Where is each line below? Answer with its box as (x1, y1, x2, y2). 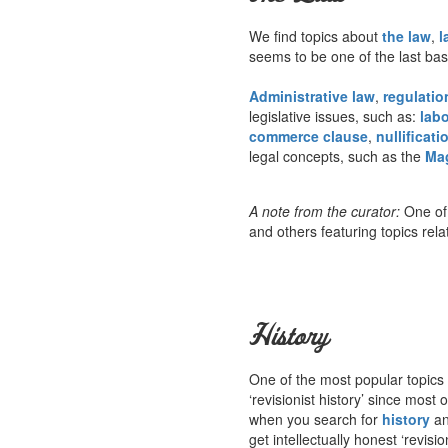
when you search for (249, 408, 382, 429)
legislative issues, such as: (249, 105, 420, 126)
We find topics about (249, 25, 382, 46)
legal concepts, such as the (249, 145, 425, 166)
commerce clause (249, 125, 368, 146)
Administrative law (249, 85, 375, 106)
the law (382, 25, 431, 46)
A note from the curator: (249, 200, 400, 221)
